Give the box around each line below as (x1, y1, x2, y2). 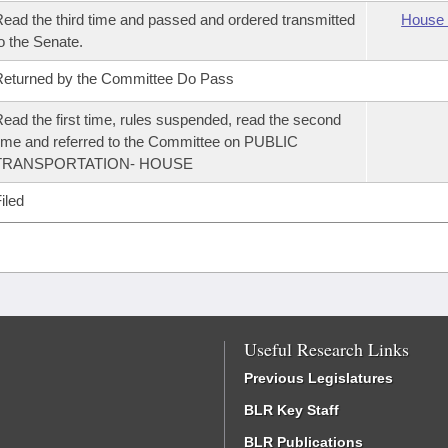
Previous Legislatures (244, 370, 393, 386)
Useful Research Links (244, 337, 409, 361)
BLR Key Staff (244, 402, 339, 418)
